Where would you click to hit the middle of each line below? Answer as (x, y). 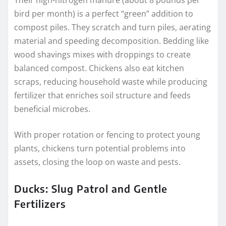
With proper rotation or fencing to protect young (107, 135)
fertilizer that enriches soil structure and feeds (102, 96)
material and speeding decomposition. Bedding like (111, 41)
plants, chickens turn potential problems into (100, 149)
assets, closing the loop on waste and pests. (97, 162)
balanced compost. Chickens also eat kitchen (99, 68)
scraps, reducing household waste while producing (111, 82)
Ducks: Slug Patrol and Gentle (91, 189)
